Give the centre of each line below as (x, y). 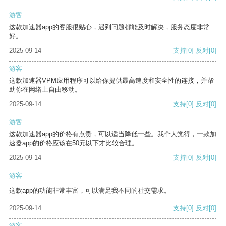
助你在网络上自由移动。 (45, 90)
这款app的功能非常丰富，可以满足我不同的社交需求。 (90, 191)
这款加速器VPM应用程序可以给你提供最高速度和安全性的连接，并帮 (111, 81)
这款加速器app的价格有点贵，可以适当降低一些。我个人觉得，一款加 (113, 134)
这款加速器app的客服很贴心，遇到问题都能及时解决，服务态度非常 (109, 27)
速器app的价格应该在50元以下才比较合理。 (74, 143)
